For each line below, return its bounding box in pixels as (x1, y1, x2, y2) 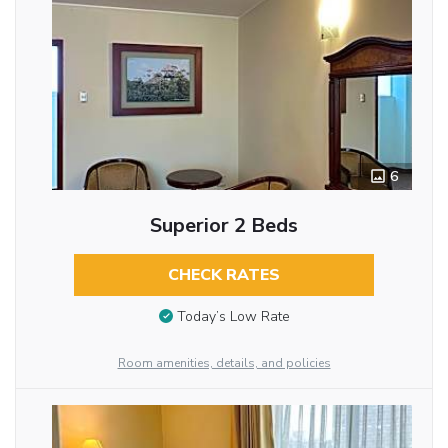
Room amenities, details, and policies (117, 355, 331, 372)
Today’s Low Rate (176, 307, 290, 327)
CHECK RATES (167, 264, 280, 287)
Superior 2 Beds (149, 212, 298, 240)
